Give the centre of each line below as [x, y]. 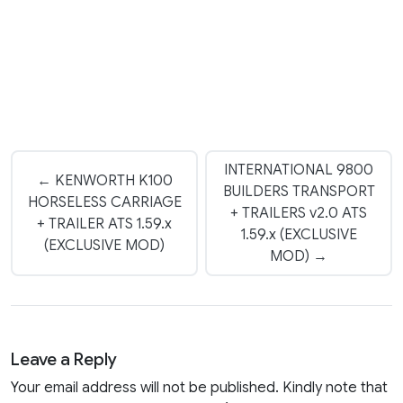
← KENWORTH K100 [104, 181]
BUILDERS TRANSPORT [299, 192]
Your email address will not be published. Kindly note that [199, 388]
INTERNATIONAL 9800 [299, 170]
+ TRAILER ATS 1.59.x [104, 224]
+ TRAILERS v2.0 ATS [299, 214]
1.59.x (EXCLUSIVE [299, 235]
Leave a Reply [64, 359]
